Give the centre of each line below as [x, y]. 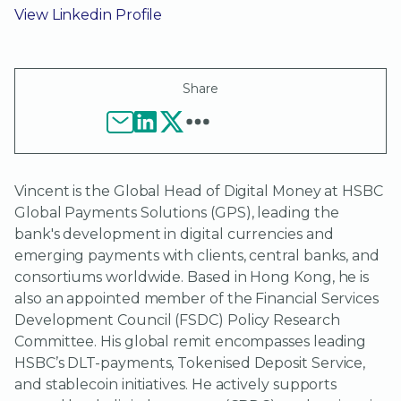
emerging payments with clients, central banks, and [197, 256]
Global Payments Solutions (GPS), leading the [177, 213]
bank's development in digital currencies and [174, 235]
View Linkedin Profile [89, 15]
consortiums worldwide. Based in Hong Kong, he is [192, 277]
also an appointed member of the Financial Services [197, 299]
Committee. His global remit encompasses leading [191, 342]
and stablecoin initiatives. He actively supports [176, 385]
